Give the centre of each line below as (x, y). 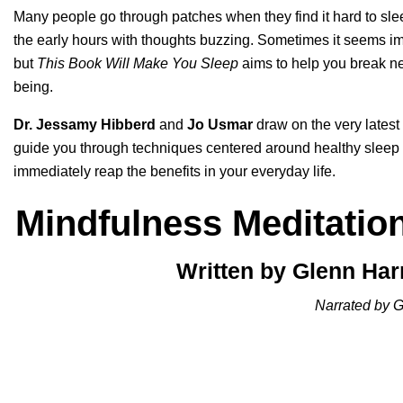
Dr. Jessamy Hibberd (85, 125)
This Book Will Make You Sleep (138, 63)
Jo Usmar (220, 125)
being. (35, 87)
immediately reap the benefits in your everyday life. (175, 171)
